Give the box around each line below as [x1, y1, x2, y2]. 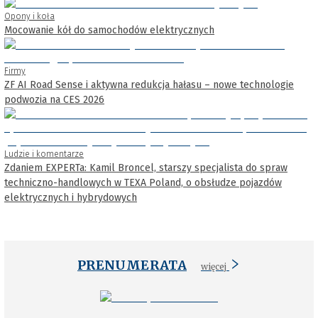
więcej [200, 261, 226, 273]
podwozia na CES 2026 [4, 94, 104, 106]
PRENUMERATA [77, 257, 187, 274]
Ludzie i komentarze [4, 149, 84, 160]
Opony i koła [4, 11, 55, 22]
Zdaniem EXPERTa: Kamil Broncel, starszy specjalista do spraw [4, 162, 287, 175]
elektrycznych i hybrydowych [4, 192, 137, 204]
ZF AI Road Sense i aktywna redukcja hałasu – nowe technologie [4, 79, 294, 92]
